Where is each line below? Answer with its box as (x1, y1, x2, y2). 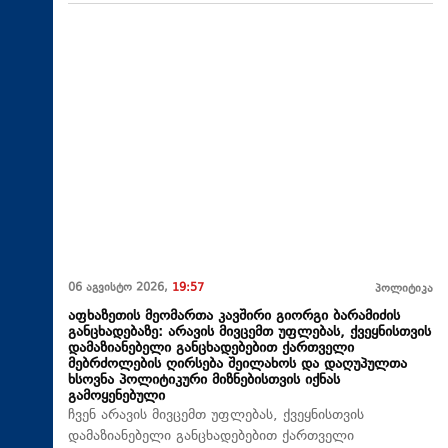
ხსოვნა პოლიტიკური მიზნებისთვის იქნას (68, 369, 340, 391)
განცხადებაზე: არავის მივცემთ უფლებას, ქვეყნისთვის (68, 321, 431, 343)
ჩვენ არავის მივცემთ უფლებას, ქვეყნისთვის (68, 404, 364, 426)
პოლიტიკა (375, 280, 433, 298)
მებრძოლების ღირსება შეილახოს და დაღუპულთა (68, 353, 407, 375)
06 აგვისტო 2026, (68, 279, 172, 297)
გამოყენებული (68, 385, 165, 407)
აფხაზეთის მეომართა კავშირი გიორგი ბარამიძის (68, 305, 400, 327)
